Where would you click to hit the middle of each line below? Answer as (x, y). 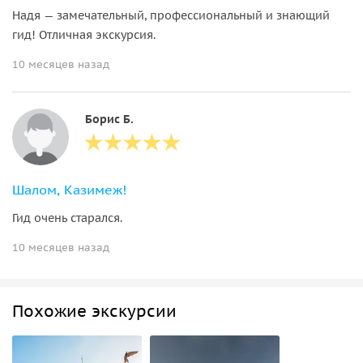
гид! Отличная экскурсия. (84, 34)
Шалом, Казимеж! (69, 189)
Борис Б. (109, 119)
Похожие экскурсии (94, 311)
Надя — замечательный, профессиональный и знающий (171, 15)
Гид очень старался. (67, 218)
